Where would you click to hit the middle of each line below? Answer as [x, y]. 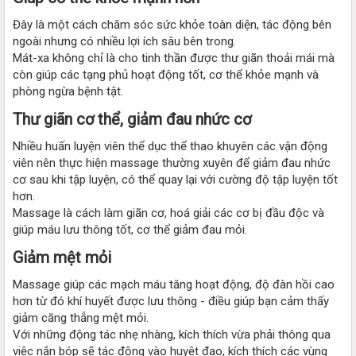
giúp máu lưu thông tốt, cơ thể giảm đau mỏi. [130, 229]
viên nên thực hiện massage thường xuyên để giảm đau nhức [172, 163]
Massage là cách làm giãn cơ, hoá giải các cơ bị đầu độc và [168, 213]
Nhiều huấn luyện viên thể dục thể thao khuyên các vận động [170, 146]
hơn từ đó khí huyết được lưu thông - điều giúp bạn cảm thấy [171, 301]
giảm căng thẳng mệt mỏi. [81, 317]
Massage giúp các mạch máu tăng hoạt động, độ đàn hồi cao [174, 284]
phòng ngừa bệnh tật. [68, 91]
